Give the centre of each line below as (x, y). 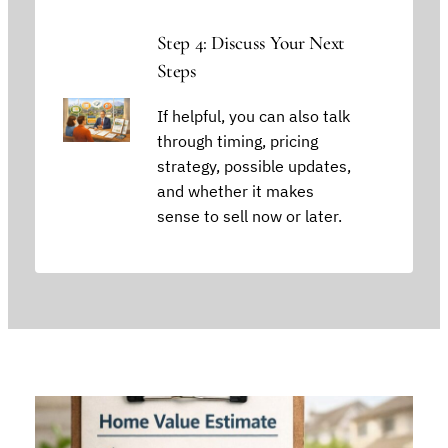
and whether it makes (235, 191)
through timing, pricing (237, 141)
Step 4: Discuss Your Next (250, 42)
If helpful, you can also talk (253, 116)
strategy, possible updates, (253, 166)
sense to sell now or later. (249, 216)
